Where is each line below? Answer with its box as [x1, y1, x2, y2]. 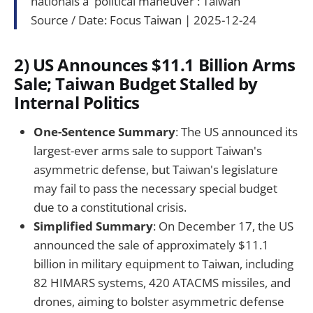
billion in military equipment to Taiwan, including [34, 255, 293, 272]
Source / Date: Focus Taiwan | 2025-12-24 [31, 12, 256, 29]
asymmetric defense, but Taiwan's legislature [34, 161, 278, 177]
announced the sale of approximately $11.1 [34, 236, 269, 253]
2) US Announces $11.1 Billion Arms [14, 54, 296, 77]
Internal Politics [14, 92, 140, 115]
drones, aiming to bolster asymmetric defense [34, 293, 284, 310]
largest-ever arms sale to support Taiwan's [34, 142, 262, 159]
